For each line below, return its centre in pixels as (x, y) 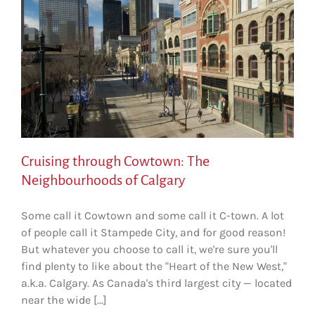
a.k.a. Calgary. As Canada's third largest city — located (156, 283)
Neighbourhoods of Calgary (103, 180)
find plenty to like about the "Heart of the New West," (154, 266)
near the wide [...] (64, 300)
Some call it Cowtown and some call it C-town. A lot (153, 215)
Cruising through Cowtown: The (115, 161)
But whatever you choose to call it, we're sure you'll (149, 249)
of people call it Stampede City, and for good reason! (153, 232)
